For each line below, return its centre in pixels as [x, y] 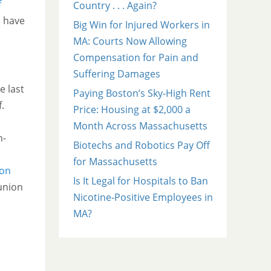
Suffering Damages [116, 74]
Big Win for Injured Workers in [141, 25]
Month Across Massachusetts [140, 126]
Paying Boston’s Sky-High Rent [142, 93]
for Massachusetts [115, 162]
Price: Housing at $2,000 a [132, 110]
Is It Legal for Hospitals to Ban [140, 181]
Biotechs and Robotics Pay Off [141, 145]
